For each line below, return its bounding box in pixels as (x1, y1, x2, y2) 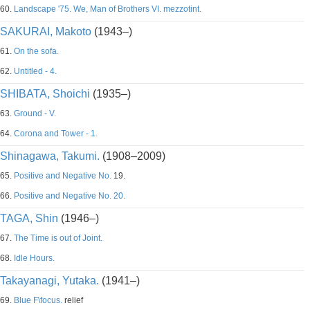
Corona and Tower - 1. (14, 129, 98, 138)
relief (62, 295, 83, 305)
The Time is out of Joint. (14, 233, 102, 243)
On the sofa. (14, 46, 59, 56)
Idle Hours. (14, 253, 55, 263)
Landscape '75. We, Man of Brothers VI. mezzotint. (14, 4, 201, 14)
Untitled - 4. (14, 66, 57, 76)
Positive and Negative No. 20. (14, 191, 125, 201)
